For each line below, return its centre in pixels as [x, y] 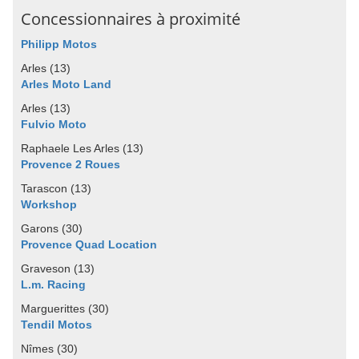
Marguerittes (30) [65, 309]
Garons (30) [52, 228]
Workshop [49, 204]
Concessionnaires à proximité [131, 19]
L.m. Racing [53, 284]
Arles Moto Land [66, 84]
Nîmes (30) [49, 349]
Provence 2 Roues [71, 164]
